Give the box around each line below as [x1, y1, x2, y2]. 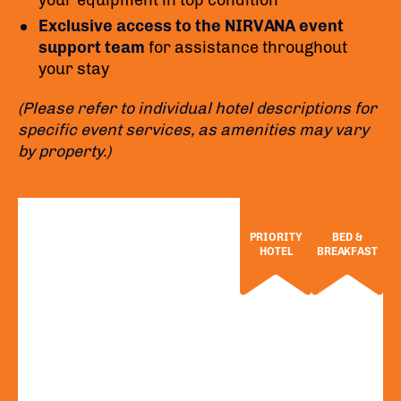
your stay [38, 59, 109, 79]
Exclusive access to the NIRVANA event [38, 16, 344, 36]
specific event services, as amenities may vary [18, 120, 369, 140]
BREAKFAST [317, 244, 378, 258]
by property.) [18, 141, 111, 161]
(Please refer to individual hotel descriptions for [18, 98, 377, 118]
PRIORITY [249, 230, 303, 243]
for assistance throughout [145, 38, 347, 57]
